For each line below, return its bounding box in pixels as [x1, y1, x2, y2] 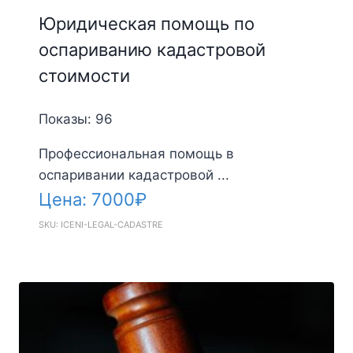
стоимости [38, 65, 130, 86]
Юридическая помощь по [38, 13, 255, 34]
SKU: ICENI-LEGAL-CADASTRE [38, 219, 163, 231]
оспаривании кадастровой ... [38, 166, 229, 183]
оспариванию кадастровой [38, 39, 266, 60]
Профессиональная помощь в [38, 145, 234, 162]
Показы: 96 [38, 110, 113, 127]
